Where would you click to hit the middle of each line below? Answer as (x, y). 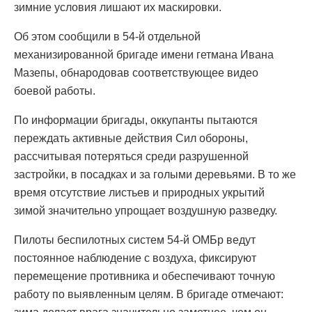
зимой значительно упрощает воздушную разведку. (146, 210)
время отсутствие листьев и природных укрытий (139, 192)
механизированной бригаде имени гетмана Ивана (144, 54)
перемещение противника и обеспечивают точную (145, 276)
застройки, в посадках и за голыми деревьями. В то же (155, 174)
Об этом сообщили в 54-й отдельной (107, 36)
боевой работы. (55, 91)
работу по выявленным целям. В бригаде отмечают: (149, 294)
